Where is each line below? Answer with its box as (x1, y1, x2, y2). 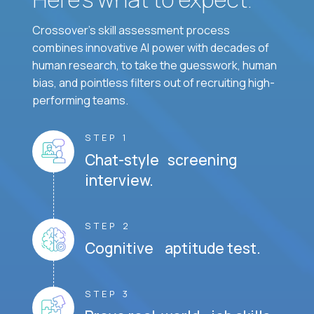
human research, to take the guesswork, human (32, 57, 277, 73)
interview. (85, 170, 153, 190)
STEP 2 (85, 219, 131, 232)
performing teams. (32, 92, 128, 108)
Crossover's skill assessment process (32, 22, 230, 38)
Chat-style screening (85, 149, 238, 170)
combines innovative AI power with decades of (32, 39, 269, 55)
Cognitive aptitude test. (85, 238, 261, 258)
